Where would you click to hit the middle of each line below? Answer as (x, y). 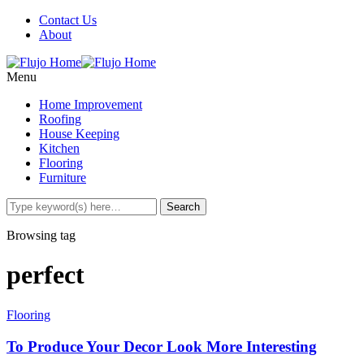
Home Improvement (91, 104)
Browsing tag (41, 235)
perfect (45, 275)
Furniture (63, 178)
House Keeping (79, 134)
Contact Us (68, 20)
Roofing (60, 119)
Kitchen (59, 148)
